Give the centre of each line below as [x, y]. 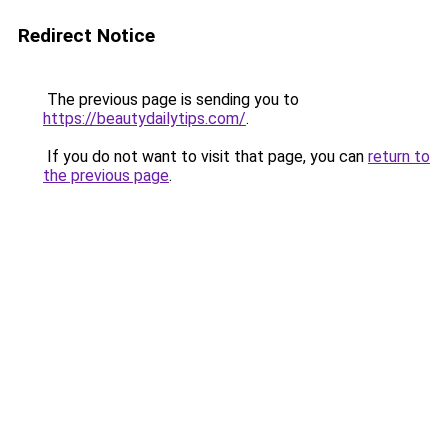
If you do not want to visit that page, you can [205, 156]
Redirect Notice [86, 35]
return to [399, 156]
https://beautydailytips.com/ [144, 118]
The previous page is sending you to [171, 99]
